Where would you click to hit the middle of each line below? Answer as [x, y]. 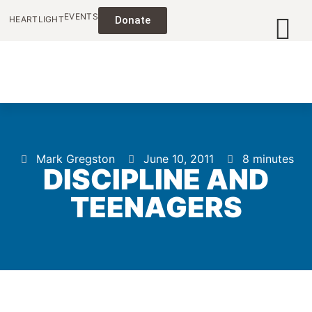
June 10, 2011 [178, 159]
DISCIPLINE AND [156, 179]
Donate [132, 20]
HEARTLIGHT [37, 19]
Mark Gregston [75, 159]
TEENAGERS [156, 207]
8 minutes [268, 159]
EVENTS [81, 16]
